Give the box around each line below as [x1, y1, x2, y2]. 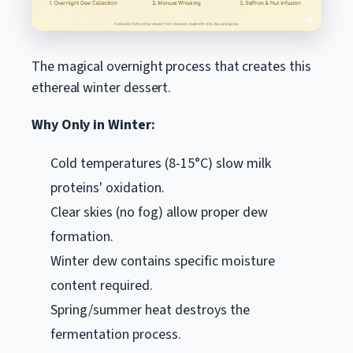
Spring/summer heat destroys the [50, 299, 250, 320]
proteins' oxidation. [50, 177, 165, 198]
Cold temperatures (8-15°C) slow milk [50, 153, 271, 173]
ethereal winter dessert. [32, 77, 172, 98]
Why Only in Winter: [32, 114, 155, 135]
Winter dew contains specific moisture [50, 251, 275, 271]
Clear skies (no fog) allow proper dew [50, 202, 268, 222]
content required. [50, 275, 153, 295]
